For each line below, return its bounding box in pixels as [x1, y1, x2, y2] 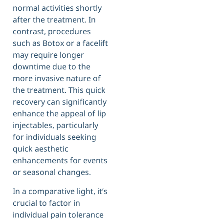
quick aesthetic [13, 143, 68, 154]
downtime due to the [13, 61, 90, 72]
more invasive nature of [13, 73, 101, 84]
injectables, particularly [13, 120, 98, 131]
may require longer [13, 49, 84, 61]
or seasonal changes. [13, 167, 91, 178]
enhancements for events [13, 155, 108, 166]
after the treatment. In [13, 14, 96, 25]
